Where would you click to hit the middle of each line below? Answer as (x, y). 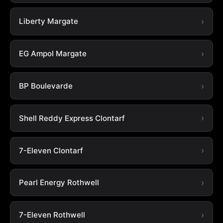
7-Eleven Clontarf (51, 150)
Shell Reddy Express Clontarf (72, 118)
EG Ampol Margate (53, 54)
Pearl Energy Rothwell (59, 183)
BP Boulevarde (46, 86)
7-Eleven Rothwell (52, 215)
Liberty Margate (48, 21)
